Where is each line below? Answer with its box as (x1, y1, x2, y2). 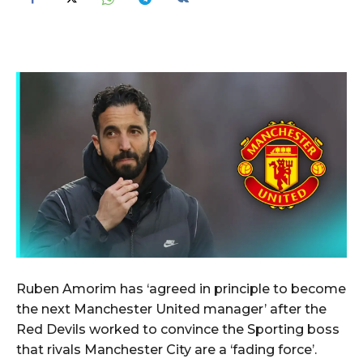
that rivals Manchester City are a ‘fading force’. (16, 342, 317, 358)
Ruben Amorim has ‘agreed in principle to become (16, 281, 346, 297)
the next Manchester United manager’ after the (16, 301, 327, 318)
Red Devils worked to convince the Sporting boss (16, 322, 340, 338)
